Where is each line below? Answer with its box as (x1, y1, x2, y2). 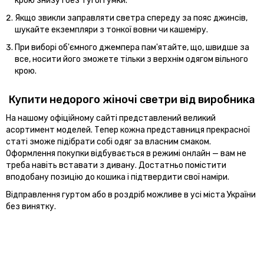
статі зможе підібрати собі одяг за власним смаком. (6, 136, 211, 147)
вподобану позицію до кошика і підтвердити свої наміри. (6, 171, 229, 182)
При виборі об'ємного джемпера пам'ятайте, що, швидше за (15, 42, 249, 52)
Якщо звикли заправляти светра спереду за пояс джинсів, (15, 12, 247, 23)
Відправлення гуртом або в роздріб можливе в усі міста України (6, 189, 256, 200)
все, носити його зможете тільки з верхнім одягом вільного (15, 54, 248, 64)
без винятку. (6, 201, 56, 212)
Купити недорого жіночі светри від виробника (9, 93, 255, 106)
